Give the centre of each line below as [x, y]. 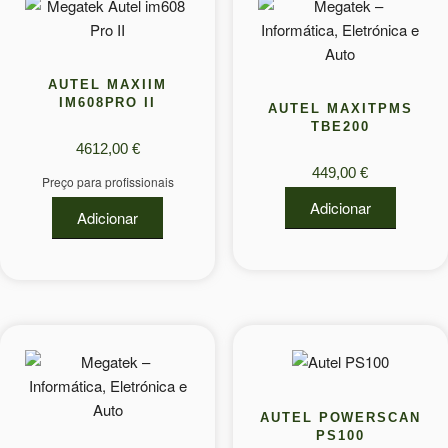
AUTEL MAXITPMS [340, 108]
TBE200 [340, 126]
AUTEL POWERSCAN [340, 417]
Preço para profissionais [107, 182]
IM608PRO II [107, 102]
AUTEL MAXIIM [107, 84]
